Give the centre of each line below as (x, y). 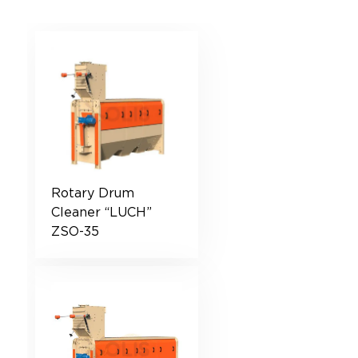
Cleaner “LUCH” (101, 213)
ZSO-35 (75, 232)
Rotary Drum (92, 194)
